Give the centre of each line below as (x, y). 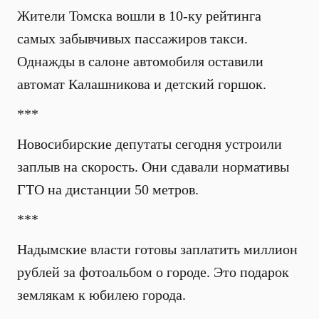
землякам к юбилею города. (101, 295)
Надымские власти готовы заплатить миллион (157, 249)
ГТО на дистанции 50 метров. (108, 189)
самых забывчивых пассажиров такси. (132, 38)
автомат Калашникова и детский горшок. (142, 84)
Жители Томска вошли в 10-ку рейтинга (139, 16)
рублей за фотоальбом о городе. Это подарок (153, 272)
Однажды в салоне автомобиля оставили (140, 61)
